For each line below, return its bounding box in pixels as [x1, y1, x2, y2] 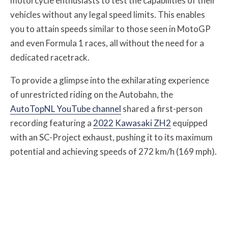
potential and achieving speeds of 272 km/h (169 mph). [10, 146, 217, 157]
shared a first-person [121, 103, 203, 114]
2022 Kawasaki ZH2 [93, 118, 171, 128]
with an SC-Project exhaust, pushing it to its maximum [10, 132, 213, 142]
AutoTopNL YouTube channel [10, 103, 121, 114]
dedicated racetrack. [10, 52, 90, 63]
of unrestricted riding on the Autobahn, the [10, 89, 173, 100]
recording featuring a [10, 118, 93, 128]
